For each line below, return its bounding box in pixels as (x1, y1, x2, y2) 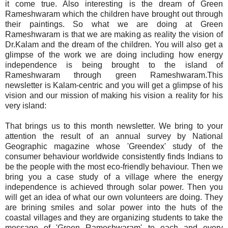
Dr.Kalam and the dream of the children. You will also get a (5, 40, 223, 49)
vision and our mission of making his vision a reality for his (5, 91, 223, 100)
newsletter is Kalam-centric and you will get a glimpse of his (5, 80, 223, 90)
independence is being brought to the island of (5, 60, 223, 69)
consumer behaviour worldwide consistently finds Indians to (5, 152, 223, 161)
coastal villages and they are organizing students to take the (5, 213, 223, 222)
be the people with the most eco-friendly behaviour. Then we (5, 162, 223, 171)
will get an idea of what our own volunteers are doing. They (5, 192, 223, 202)
